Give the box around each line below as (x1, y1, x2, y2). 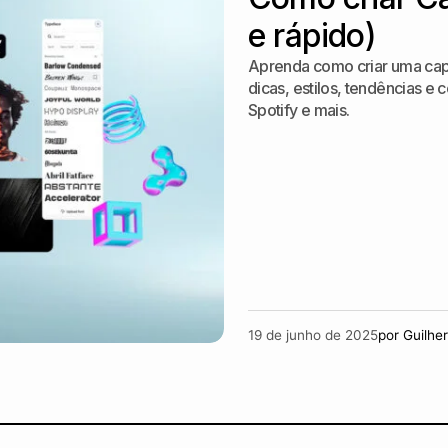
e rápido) (248, 16, 376, 55)
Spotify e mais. (248, 100, 350, 120)
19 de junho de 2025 (248, 327, 378, 343)
